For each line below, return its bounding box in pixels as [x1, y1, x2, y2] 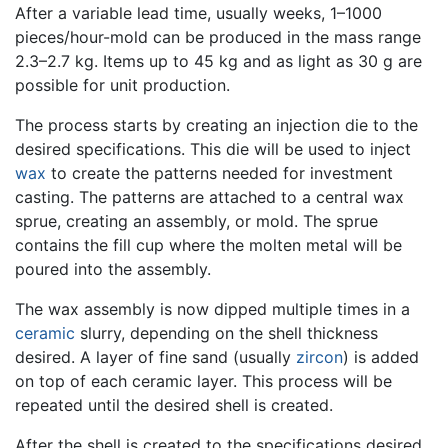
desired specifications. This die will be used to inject [15, 138, 411, 159]
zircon [296, 346, 343, 367]
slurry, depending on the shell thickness [75, 322, 378, 343]
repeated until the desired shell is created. [15, 394, 333, 415]
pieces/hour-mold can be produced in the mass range [15, 26, 421, 47]
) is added [343, 346, 419, 367]
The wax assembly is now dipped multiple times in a [15, 298, 410, 319]
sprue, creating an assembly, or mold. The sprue [15, 210, 378, 231]
